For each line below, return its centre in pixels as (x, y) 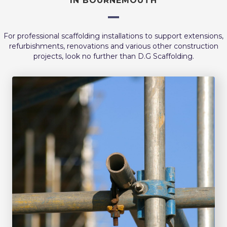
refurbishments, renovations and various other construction (113, 46)
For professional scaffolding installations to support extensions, (113, 36)
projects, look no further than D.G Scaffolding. (113, 56)
